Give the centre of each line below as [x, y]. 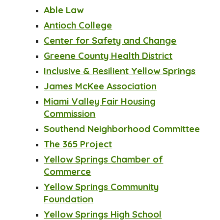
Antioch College [78, 25]
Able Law [64, 10]
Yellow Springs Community [101, 187]
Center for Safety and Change [110, 40]
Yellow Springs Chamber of [104, 159]
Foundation [69, 199]
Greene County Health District [108, 55]
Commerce [68, 171]
